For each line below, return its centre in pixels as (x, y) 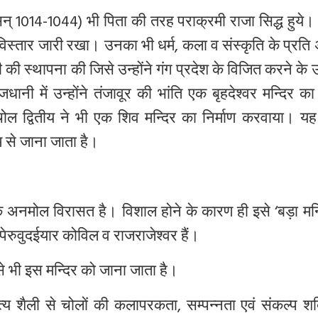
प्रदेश (192, 72)
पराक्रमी (202, 23)
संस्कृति (243, 48)
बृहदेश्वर (234, 96)
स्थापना (46, 72)
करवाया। (268, 120)
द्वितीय (39, 120)
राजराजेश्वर (146, 238)
